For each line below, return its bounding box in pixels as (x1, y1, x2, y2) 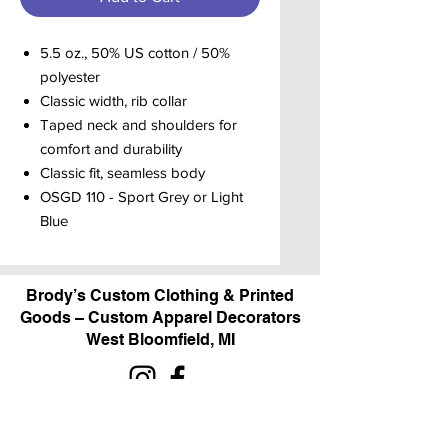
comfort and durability (40, 139, 182, 157)
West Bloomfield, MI (85, 329, 235, 349)
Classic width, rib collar (40, 91, 187, 109)
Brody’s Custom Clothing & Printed (26, 285, 294, 305)
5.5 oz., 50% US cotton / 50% (40, 43, 230, 61)
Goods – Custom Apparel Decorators (19, 307, 301, 327)
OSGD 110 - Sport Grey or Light (40, 187, 243, 205)
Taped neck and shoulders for (40, 115, 237, 133)
